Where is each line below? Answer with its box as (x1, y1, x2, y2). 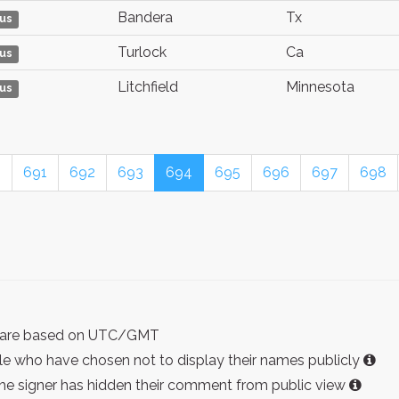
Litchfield (118, 78, 178, 95)
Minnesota (286, 78, 354, 95)
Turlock (118, 44, 167, 61)
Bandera (118, 9, 173, 26)
